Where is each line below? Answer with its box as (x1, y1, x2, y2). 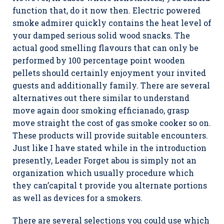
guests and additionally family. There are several (12, 80, 210, 90)
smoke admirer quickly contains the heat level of (12, 17, 211, 28)
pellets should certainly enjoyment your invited (12, 67, 206, 78)
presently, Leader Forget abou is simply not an (12, 155, 196, 165)
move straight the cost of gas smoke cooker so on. (12, 117, 211, 128)
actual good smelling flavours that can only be (12, 42, 198, 53)
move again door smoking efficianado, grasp (12, 105, 189, 115)
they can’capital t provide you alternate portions (12, 180, 207, 190)
